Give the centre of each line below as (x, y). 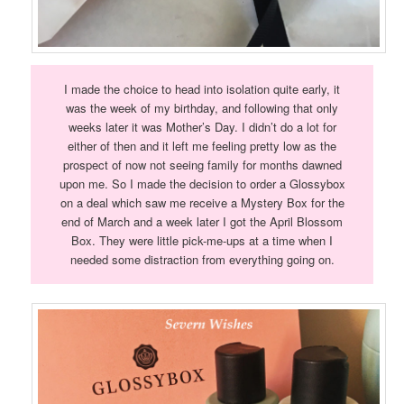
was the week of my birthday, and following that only (202, 108)
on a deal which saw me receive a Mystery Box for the (202, 203)
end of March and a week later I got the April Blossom (202, 222)
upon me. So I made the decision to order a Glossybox (202, 184)
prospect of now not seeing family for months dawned (202, 165)
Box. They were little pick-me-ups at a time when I (202, 241)
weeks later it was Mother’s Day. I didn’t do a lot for (202, 127)
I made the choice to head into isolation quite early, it (202, 89)
